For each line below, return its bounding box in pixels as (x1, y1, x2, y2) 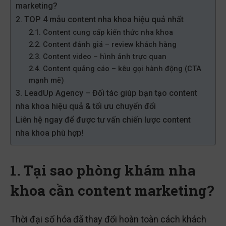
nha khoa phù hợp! (16, 128, 84, 138)
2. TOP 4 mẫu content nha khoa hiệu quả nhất (16, 15, 184, 24)
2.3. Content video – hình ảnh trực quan (28, 52, 166, 61)
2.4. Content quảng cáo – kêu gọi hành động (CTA (28, 64, 201, 73)
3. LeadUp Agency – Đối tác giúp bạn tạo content (16, 88, 197, 98)
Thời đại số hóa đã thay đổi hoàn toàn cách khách (10, 214, 206, 224)
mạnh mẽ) (28, 76, 64, 85)
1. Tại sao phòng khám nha (10, 161, 196, 180)
